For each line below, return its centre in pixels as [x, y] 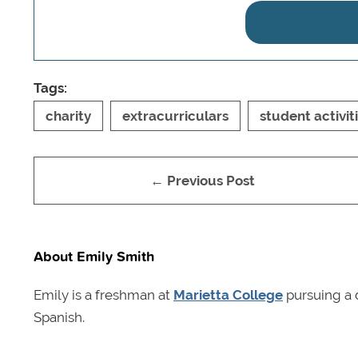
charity [68, 115]
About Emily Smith [94, 255]
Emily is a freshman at [103, 294]
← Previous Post [202, 180]
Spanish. [61, 317]
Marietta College [228, 294]
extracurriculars [175, 115]
